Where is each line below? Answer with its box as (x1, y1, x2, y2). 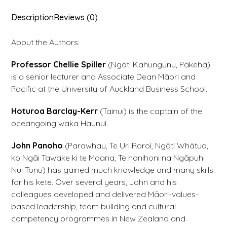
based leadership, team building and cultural (11, 201, 176, 212)
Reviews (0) (54, 12, 98, 23)
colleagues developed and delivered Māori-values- (11, 189, 199, 200)
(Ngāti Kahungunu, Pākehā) (106, 59, 211, 70)
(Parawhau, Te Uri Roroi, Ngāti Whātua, (63, 140, 209, 151)
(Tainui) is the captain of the (98, 106, 203, 117)
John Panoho (11, 140, 63, 151)
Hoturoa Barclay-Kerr (11, 106, 98, 117)
